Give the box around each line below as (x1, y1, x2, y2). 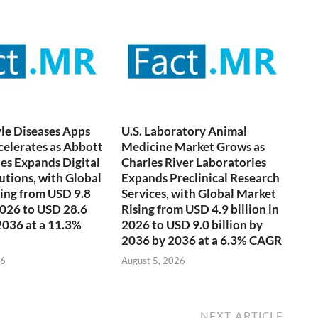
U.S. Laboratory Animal (121, 123, 248, 138)
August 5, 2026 (121, 255, 186, 267)
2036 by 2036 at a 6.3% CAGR (121, 232, 283, 248)
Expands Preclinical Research (121, 170, 280, 185)
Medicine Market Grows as (121, 138, 265, 154)
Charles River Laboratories (121, 154, 267, 170)
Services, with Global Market (121, 185, 277, 201)
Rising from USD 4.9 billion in (121, 201, 280, 216)
